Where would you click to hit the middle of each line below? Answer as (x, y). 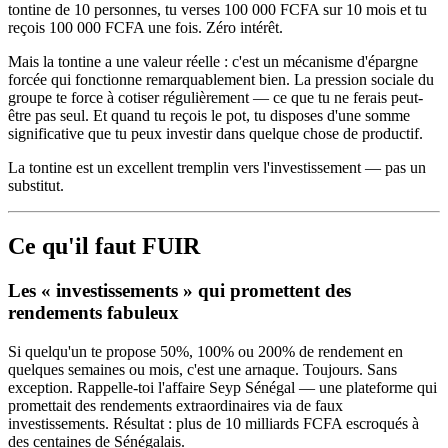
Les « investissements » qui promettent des (179, 290)
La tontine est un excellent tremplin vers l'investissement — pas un (217, 168)
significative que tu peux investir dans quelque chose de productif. (215, 134)
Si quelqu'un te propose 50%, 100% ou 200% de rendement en (205, 351)
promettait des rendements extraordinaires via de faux (175, 405)
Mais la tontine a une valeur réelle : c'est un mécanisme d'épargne (213, 62)
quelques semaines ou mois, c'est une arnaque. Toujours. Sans (202, 369)
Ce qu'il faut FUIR (104, 246)
